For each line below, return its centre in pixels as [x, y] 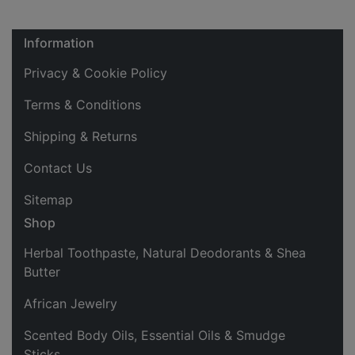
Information [59, 42]
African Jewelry [71, 303]
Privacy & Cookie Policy [95, 73]
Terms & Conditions [82, 104]
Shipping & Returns [80, 136]
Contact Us [58, 168]
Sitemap [48, 199]
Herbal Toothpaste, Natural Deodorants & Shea [165, 252]
